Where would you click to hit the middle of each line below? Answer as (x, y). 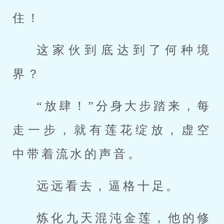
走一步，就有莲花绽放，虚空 (112, 130)
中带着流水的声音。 (77, 154)
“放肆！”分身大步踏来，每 (124, 106)
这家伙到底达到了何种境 (124, 50)
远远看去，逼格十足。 (109, 186)
